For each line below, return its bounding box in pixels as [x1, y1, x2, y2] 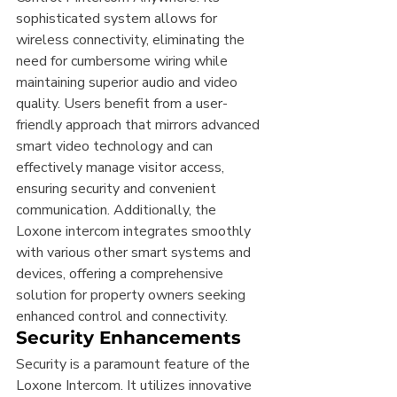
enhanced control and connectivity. [16, 307, 228, 327]
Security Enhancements [16, 327, 241, 349]
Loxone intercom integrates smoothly [16, 222, 254, 242]
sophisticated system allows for [16, 9, 221, 29]
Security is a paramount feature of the [16, 354, 253, 375]
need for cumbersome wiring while [16, 51, 231, 72]
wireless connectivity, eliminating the [16, 30, 248, 51]
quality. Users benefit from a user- [16, 94, 228, 114]
